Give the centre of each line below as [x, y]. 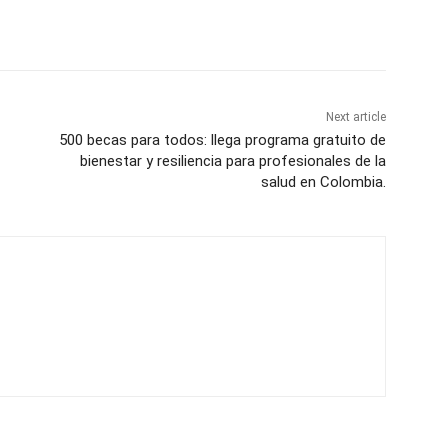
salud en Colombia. [323, 182]
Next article [355, 117]
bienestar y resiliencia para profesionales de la [232, 161]
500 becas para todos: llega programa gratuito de [222, 140]
